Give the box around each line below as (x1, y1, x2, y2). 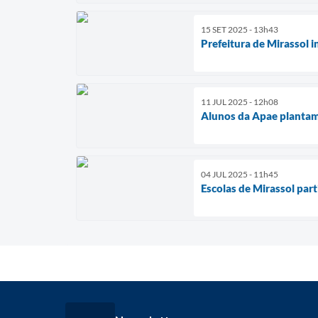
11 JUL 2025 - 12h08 (201, 96, 278, 107)
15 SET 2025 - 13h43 (201, 23, 278, 35)
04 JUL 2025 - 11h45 (201, 168, 278, 180)
